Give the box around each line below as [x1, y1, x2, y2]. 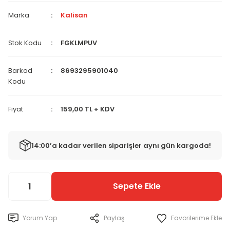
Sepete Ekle [112, 180, 161, 192]
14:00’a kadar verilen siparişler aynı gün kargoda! [31, 140, 211, 150]
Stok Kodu [8, 38, 42, 48]
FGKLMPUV [61, 38, 98, 48]
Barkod [8, 66, 32, 75]
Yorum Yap [23, 214, 57, 222]
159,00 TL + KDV [61, 104, 115, 114]
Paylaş [104, 214, 124, 222]
